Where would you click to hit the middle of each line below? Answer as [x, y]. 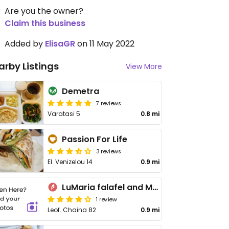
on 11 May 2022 [105, 44]
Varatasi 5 [64, 114]
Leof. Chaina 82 [72, 210]
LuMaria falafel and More [155, 187]
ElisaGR [60, 44]
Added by [25, 44]
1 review [107, 199]
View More [144, 66]
